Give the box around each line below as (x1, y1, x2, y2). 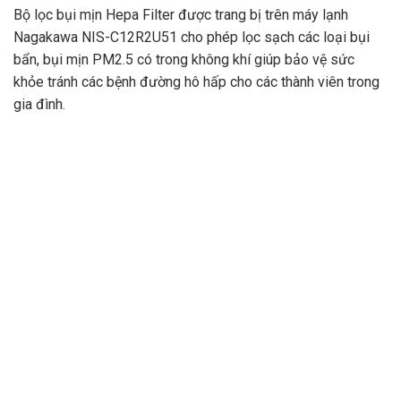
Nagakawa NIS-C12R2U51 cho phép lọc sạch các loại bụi (13, 28, 370, 46)
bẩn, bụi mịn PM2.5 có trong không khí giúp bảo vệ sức (13, 50, 354, 68)
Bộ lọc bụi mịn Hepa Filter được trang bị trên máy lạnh (13, 5, 348, 23)
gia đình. (13, 95, 65, 113)
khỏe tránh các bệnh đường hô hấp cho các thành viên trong (13, 73, 380, 90)
